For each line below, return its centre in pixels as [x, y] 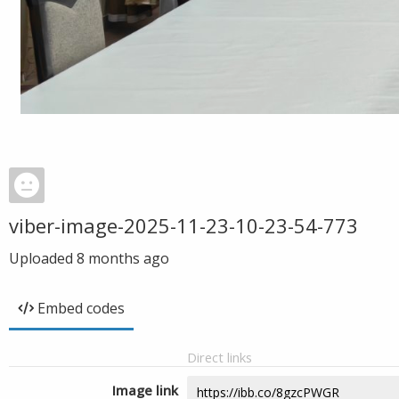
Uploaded [43, 258]
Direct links [220, 357]
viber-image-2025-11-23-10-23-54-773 [183, 225]
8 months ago [123, 258]
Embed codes [81, 308]
